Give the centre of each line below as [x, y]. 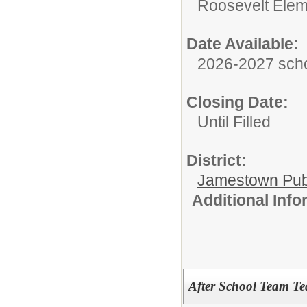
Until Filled [234, 122]
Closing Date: [237, 102]
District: [217, 160]
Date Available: [243, 44]
